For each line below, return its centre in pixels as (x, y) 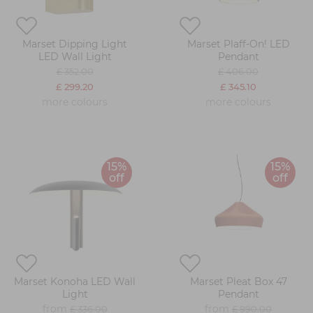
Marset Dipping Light (75, 44)
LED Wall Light (75, 57)
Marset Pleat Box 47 (238, 282)
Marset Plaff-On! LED (238, 44)
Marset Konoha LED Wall (75, 282)
